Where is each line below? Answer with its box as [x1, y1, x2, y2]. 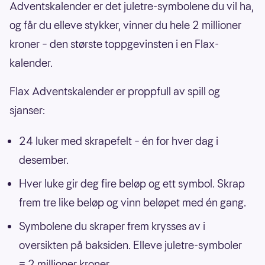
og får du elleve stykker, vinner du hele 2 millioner [9, 17, 241, 33]
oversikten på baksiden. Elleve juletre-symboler [19, 237, 242, 253]
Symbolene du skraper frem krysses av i [19, 218, 205, 234]
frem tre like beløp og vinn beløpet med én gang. [19, 195, 246, 210]
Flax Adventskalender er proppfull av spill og [9, 83, 220, 99]
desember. [19, 152, 69, 167]
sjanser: [9, 102, 45, 118]
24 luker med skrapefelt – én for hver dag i [19, 133, 218, 148]
